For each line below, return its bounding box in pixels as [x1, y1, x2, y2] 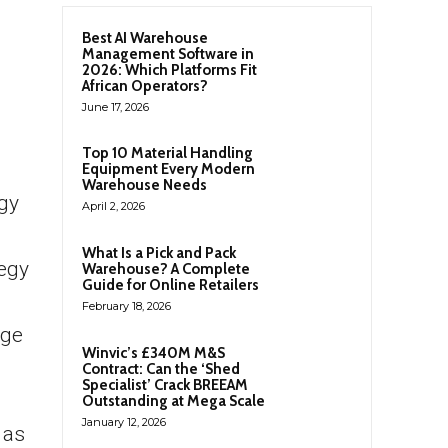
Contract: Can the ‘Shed [82, 360, 240, 379]
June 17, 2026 [82, 100, 149, 114]
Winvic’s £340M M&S [82, 344, 225, 363]
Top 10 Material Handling [82, 144, 253, 162]
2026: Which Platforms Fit [82, 61, 257, 79]
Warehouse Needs [82, 176, 207, 194]
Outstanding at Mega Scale [82, 392, 265, 411]
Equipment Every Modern [82, 160, 255, 178]
